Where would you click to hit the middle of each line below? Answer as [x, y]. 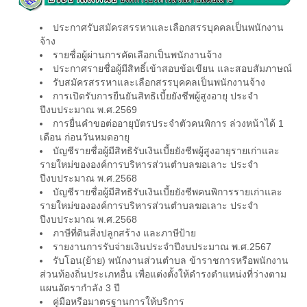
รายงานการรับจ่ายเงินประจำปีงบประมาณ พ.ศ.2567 [162, 247]
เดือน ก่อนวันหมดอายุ [85, 137]
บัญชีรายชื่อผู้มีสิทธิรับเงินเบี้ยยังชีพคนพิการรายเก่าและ [168, 192]
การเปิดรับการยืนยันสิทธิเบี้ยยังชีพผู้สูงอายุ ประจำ [156, 96]
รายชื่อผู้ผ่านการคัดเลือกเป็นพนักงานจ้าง [137, 55]
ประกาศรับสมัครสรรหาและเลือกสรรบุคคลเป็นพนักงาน [168, 28]
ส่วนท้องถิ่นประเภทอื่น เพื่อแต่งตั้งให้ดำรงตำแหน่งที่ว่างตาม [163, 274]
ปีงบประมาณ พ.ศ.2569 [88, 110]
